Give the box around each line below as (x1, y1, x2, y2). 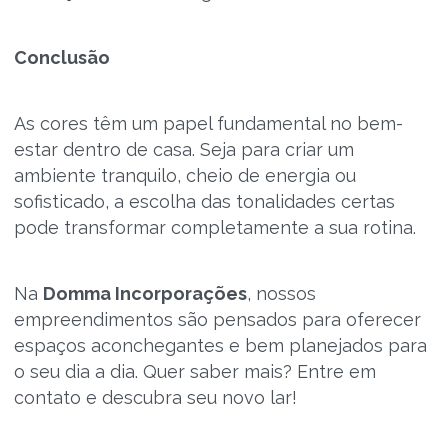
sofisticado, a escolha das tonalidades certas (13, 191, 395, 212)
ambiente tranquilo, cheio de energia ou (13, 165, 356, 186)
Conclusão (13, 47, 110, 68)
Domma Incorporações (42, 283, 247, 304)
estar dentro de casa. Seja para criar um (13, 139, 354, 160)
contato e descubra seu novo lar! (13, 387, 297, 408)
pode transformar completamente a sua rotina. (13, 217, 416, 238)
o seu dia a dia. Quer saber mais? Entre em (13, 361, 376, 382)
